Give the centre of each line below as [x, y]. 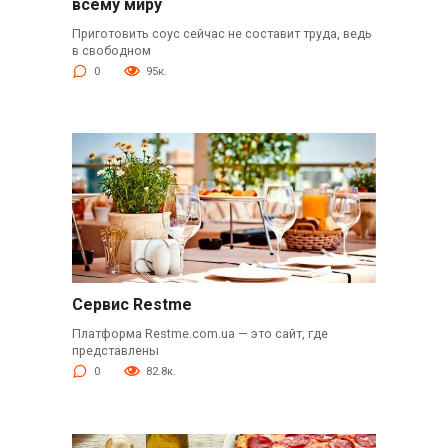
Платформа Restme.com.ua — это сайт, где [199, 333]
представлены [115, 350]
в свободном [111, 50]
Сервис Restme [131, 304]
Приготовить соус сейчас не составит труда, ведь [221, 33]
